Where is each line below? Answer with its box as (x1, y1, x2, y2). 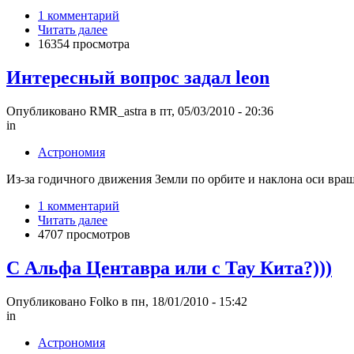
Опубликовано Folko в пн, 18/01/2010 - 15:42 (6, 294, 247, 308)
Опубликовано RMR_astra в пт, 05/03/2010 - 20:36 (6, 104, 273, 118)
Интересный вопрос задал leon (6, 67, 269, 88)
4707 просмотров (38, 227, 130, 241)
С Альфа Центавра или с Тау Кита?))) (6, 257, 332, 278)
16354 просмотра (38, 37, 130, 51)
